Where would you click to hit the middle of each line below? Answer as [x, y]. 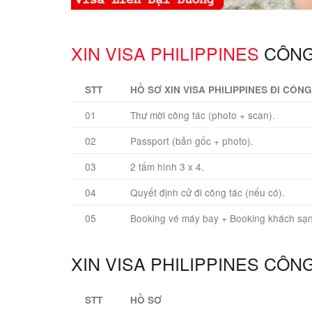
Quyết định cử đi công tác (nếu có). [208, 193]
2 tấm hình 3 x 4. [167, 167]
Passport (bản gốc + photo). [192, 141]
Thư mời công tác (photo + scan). [203, 115]
